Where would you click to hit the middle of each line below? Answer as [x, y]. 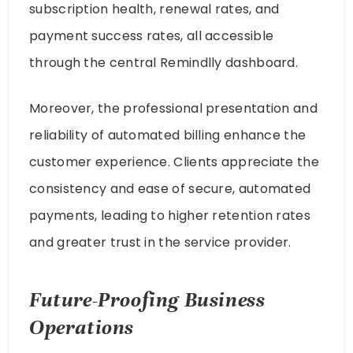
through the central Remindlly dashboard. [163, 63]
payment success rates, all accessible [152, 36]
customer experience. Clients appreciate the [174, 162]
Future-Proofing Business [147, 300]
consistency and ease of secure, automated [170, 189]
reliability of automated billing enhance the [168, 136]
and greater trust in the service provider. [160, 243]
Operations [82, 328]
